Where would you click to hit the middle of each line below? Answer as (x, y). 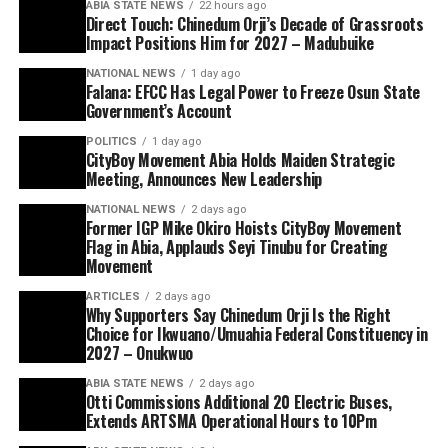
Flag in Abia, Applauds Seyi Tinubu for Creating (236, 247)
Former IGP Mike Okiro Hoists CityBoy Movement (243, 228)
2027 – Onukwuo (139, 353)
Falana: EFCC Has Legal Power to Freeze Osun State (252, 92)
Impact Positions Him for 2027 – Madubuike (229, 43)
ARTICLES (112, 297)
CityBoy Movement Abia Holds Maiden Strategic (240, 160)
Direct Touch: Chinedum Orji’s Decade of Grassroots (254, 24)
